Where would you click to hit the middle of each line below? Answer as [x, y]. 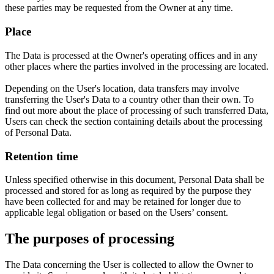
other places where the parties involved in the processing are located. [137, 66]
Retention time [41, 156]
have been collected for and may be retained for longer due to [123, 202]
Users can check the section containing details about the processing [134, 121]
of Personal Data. [38, 132]
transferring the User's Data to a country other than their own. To [129, 99]
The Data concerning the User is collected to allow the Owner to [129, 265]
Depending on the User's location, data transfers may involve [122, 88]
